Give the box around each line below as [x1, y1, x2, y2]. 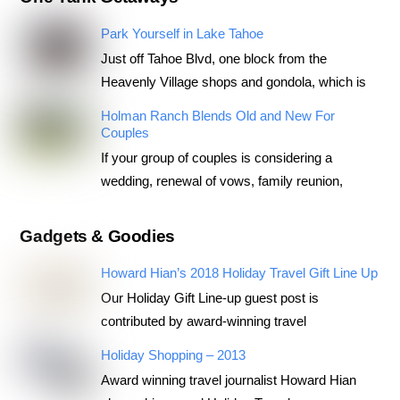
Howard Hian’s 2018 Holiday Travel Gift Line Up [100, 264, 378, 280]
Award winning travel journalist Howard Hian [100, 371, 356, 387]
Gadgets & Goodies [20, 226, 175, 246]
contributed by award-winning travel [100, 312, 306, 329]
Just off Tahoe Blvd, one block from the [100, 50, 327, 66]
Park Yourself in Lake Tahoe [100, 25, 263, 41]
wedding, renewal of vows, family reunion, [100, 173, 343, 189]
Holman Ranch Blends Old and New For [100, 107, 335, 123]
